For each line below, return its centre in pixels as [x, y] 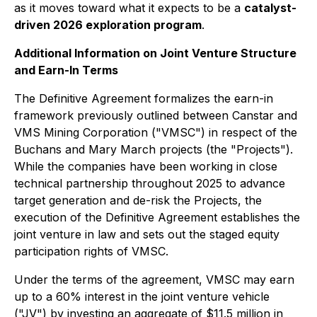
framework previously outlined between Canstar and [156, 115]
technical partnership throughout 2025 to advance [150, 183]
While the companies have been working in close [146, 166]
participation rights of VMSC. [91, 251]
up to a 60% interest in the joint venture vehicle [142, 296]
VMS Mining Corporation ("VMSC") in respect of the [156, 132]
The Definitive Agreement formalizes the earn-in [144, 98]
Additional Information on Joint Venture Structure [155, 53]
